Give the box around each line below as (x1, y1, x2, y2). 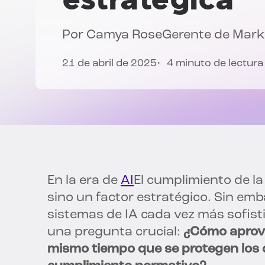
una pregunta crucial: (47, 225, 183, 240)
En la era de (47, 174, 121, 188)
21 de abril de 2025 (62, 58, 157, 70)
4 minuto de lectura (167, 58, 263, 70)
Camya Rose (86, 28, 162, 43)
